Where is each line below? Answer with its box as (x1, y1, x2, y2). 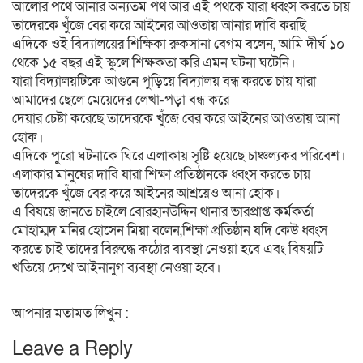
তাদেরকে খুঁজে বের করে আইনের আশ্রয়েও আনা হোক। (12, 184, 280, 203)
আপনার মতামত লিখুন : (12, 304, 129, 322)
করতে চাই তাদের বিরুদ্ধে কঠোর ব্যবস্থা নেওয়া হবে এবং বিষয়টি (12, 240, 323, 258)
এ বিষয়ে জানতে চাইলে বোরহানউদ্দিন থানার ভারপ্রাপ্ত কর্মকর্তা (12, 203, 314, 221)
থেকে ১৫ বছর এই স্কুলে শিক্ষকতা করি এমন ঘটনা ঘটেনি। (12, 53, 296, 72)
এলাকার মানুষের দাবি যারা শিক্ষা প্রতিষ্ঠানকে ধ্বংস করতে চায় (12, 165, 310, 184)
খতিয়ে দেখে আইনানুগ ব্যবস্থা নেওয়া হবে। (12, 258, 221, 277)
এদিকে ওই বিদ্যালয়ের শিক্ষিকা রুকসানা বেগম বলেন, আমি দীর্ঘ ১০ (12, 35, 344, 53)
